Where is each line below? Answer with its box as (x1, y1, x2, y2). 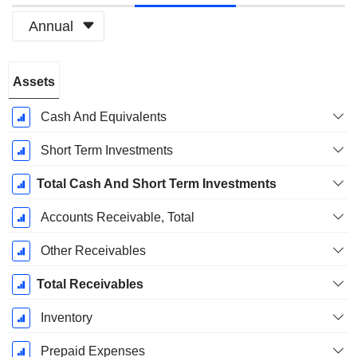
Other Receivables (40, 244, 146, 258)
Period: (14, 84, 54, 98)
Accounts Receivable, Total (40, 210, 194, 225)
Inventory (40, 311, 92, 325)
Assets (13, 75, 55, 89)
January (11, 101, 57, 116)
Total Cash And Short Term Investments (36, 177, 277, 191)
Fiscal (17, 66, 51, 80)
